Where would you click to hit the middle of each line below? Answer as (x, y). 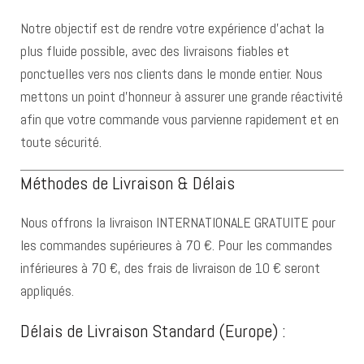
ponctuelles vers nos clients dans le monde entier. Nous (171, 74)
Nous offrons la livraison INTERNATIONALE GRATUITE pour (178, 222)
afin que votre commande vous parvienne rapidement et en (180, 119)
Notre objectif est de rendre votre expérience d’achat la (172, 28)
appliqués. (47, 290)
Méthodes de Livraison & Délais (128, 183)
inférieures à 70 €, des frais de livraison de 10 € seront (170, 268)
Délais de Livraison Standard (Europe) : (153, 331)
